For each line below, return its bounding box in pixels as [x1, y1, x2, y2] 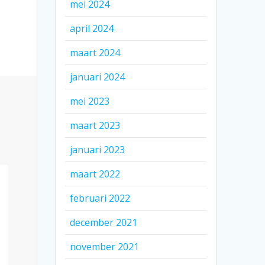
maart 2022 [70, 167, 121, 181]
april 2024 [70, 22, 114, 35]
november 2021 [70, 240, 140, 254]
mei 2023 [70, 95, 110, 108]
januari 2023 [70, 143, 125, 157]
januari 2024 [70, 70, 125, 84]
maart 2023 [70, 119, 121, 132]
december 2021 [70, 216, 138, 230]
